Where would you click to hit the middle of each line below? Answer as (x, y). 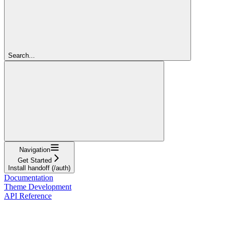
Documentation (29, 177)
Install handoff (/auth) (39, 168)
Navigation (35, 149)
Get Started (35, 160)
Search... (22, 55)
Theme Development (38, 186)
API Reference (28, 196)
